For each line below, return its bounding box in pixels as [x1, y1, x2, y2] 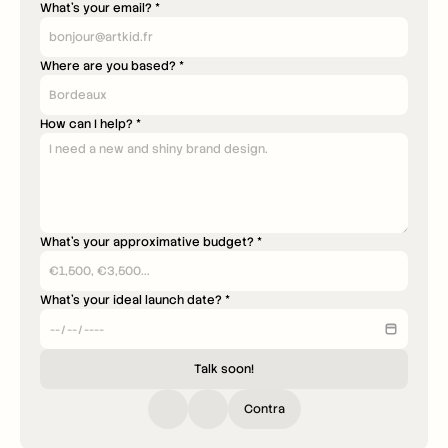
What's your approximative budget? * [40, 234, 262, 250]
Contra [243, 401, 285, 417]
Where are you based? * [40, 58, 184, 74]
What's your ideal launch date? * [40, 292, 230, 308]
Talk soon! [194, 361, 254, 377]
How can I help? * [40, 116, 141, 132]
